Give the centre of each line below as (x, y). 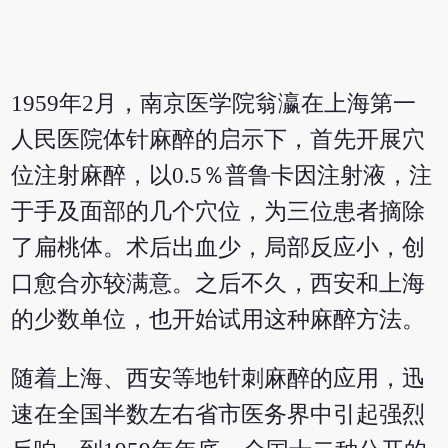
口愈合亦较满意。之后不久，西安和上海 (218, 284)
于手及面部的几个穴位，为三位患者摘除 (218, 212)
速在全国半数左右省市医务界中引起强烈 (218, 415)
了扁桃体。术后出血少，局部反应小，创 (218, 248)
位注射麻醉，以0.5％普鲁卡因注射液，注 (222, 176)
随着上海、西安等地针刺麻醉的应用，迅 (218, 379)
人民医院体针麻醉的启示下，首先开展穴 (218, 140)
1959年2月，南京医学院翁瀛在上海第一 (214, 104)
